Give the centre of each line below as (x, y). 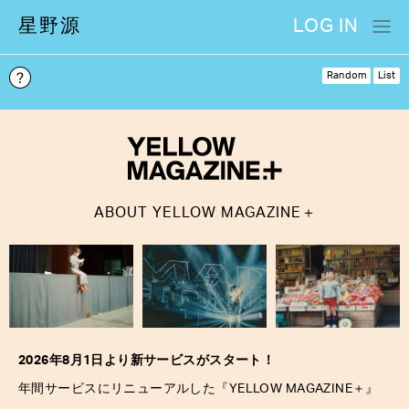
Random (346, 75)
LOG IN (326, 26)
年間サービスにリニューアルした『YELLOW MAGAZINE (186, 388)
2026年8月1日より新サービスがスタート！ (147, 360)
